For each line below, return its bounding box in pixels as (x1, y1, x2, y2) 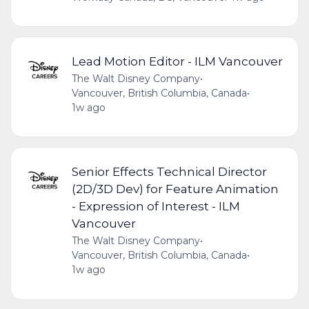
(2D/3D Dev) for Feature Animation (71, 181, 279, 197)
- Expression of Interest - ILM (71, 199, 240, 214)
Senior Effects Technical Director (71, 164, 267, 179)
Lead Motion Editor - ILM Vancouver (71, 53, 283, 68)
